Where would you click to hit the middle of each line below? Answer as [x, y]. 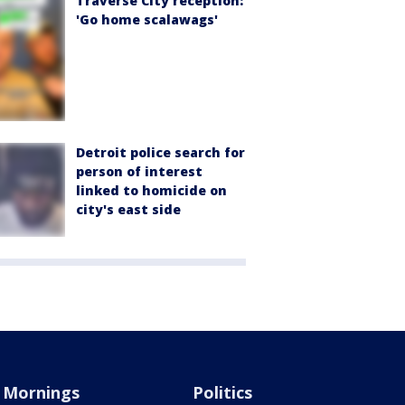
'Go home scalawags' [147, 20]
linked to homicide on [151, 190]
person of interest [139, 171]
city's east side [128, 209]
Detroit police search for [160, 152]
